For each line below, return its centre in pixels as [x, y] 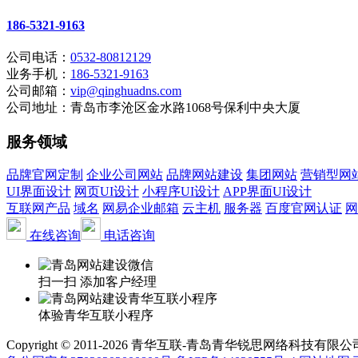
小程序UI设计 [181, 192]
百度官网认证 [304, 209]
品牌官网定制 [45, 175]
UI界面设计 [39, 192]
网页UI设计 [107, 192]
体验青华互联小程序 [96, 316]
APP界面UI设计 [267, 192]
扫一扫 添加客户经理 [97, 282]
